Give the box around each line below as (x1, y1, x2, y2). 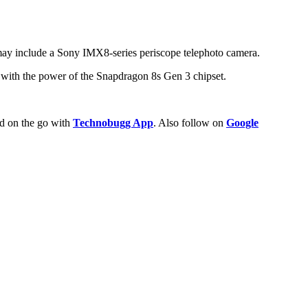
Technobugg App (73, 116, 153, 129)
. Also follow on (153, 116, 226, 129)
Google (226, 116, 258, 129)
